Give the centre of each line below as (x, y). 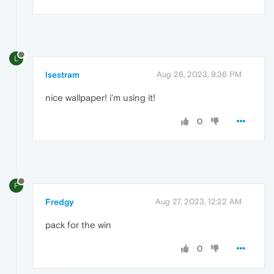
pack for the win (78, 225)
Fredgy (60, 202)
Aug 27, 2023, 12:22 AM (198, 202)
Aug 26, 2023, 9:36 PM (199, 75)
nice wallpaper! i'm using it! (100, 98)
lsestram (62, 75)
